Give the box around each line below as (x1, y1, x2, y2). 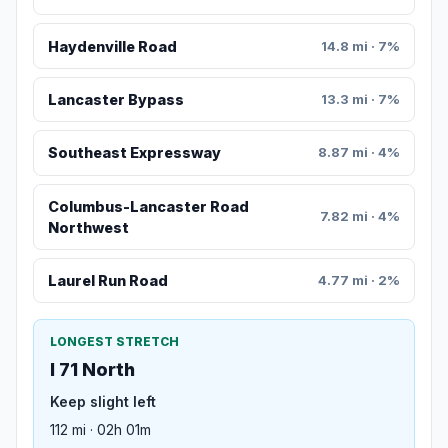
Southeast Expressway (47, 144, 221, 162)
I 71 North (50, 359, 135, 381)
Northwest (47, 218, 129, 236)
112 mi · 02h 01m (50, 421, 151, 439)
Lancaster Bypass (47, 91, 184, 109)
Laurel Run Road (47, 272, 168, 290)
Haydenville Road (47, 37, 177, 55)
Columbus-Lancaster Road (47, 197, 249, 215)
